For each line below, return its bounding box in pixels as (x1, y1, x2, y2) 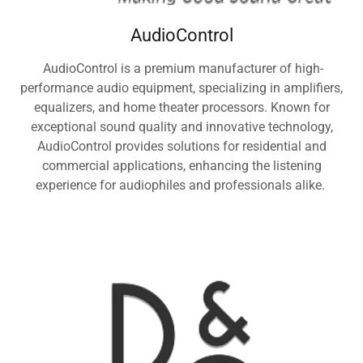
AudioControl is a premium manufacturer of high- (40, 60, 323, 76)
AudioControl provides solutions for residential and (36, 138, 327, 154)
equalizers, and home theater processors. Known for (33, 99, 330, 115)
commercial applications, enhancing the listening (41, 157, 322, 173)
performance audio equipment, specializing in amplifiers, (20, 79, 343, 96)
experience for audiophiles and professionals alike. (35, 177, 328, 193)
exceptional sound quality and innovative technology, (30, 118, 333, 135)
